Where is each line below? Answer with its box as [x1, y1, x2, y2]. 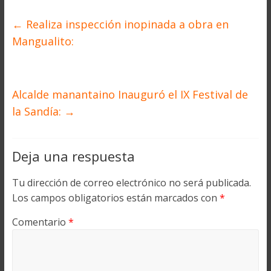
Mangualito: [11, 34, 74, 49]
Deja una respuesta [11, 147, 135, 166]
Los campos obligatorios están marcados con [11, 191, 220, 205]
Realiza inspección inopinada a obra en [22, 17, 229, 32]
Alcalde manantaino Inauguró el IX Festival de [11, 87, 248, 102]
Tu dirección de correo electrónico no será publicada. [11, 176, 251, 190]
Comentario [11, 215, 68, 229]
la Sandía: [11, 104, 64, 119]
